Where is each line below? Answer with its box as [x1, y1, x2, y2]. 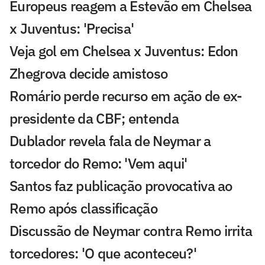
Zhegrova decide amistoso [9, 64, 168, 83]
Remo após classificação [9, 199, 157, 218]
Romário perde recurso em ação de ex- [9, 86, 243, 106]
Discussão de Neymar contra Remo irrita [9, 221, 253, 241]
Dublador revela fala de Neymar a [9, 131, 211, 151]
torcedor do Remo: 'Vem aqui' [9, 154, 188, 173]
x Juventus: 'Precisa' [9, 19, 134, 38]
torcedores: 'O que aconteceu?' [9, 244, 196, 263]
